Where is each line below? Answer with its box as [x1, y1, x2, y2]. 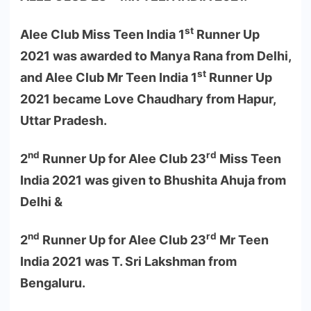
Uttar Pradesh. [20, 112, 107, 128]
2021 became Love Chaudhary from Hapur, [20, 91, 276, 106]
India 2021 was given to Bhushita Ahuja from [20, 172, 286, 187]
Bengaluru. [20, 275, 85, 290]
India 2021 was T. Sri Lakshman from [20, 253, 237, 269]
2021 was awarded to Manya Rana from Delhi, [20, 48, 291, 63]
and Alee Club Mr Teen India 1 [20, 69, 197, 85]
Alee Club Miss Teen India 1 [20, 26, 185, 42]
